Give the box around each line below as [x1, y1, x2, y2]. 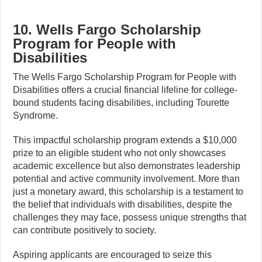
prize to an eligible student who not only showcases [13, 148, 226, 158]
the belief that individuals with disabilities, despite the [13, 199, 233, 209]
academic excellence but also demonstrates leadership [13, 161, 241, 171]
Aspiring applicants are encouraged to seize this [13, 250, 212, 260]
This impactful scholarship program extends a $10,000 [13, 135, 237, 145]
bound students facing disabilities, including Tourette [13, 98, 230, 108]
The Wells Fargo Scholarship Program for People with [13, 72, 237, 82]
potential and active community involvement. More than [13, 174, 240, 184]
